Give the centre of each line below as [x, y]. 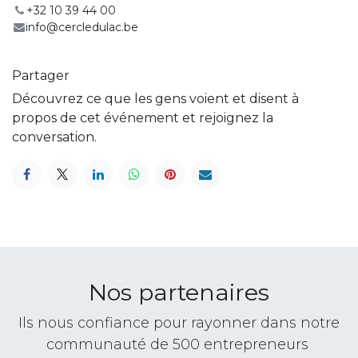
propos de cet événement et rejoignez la [143, 117]
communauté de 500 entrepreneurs [179, 344]
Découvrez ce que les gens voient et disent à [155, 98]
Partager [41, 75]
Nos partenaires [179, 292]
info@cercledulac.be [82, 27]
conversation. [54, 137]
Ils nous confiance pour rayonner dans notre [179, 322]
